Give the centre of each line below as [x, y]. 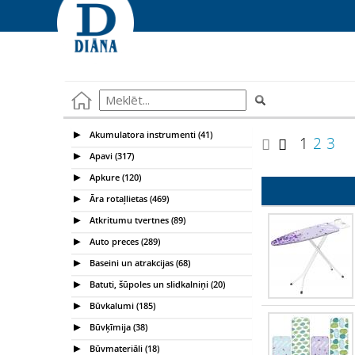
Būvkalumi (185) [121, 305]
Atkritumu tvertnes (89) [136, 219]
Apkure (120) [114, 177]
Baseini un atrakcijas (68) [139, 262]
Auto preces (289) [124, 241]
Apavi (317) [111, 155]
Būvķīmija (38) [117, 326]
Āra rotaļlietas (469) [128, 198]
